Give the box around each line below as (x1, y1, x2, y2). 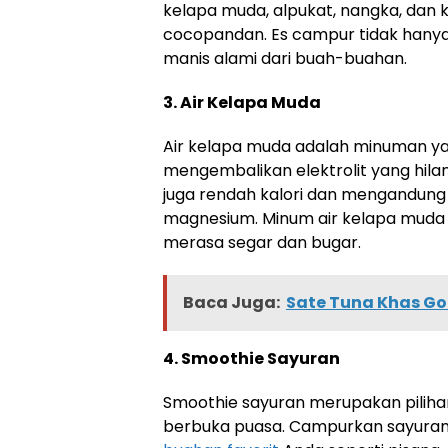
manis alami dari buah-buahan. (163, 47, 407, 70)
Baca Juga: (183, 291, 280, 314)
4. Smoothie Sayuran (163, 347, 340, 370)
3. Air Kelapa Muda (163, 91, 321, 114)
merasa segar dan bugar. (163, 231, 361, 254)
